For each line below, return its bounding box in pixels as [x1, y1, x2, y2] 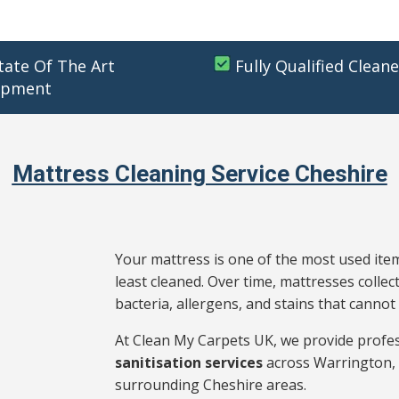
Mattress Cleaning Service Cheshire [12, 159, 387, 187]
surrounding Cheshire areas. [115, 375, 307, 395]
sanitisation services [115, 353, 264, 373]
